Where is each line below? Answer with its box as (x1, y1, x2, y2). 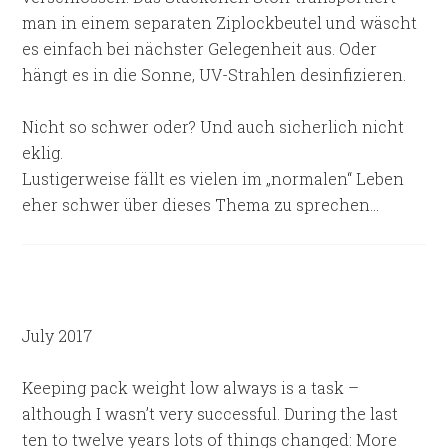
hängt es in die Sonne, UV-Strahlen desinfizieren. (22, 64, 407, 85)
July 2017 (22, 325, 93, 346)
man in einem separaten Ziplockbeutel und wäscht (22, 12, 418, 33)
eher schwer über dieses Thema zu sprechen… (22, 194, 380, 215)
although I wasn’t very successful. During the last (22, 403, 399, 424)
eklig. (22, 142, 64, 163)
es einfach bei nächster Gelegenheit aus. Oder (22, 38, 378, 59)
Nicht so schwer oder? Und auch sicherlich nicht (22, 116, 405, 137)
